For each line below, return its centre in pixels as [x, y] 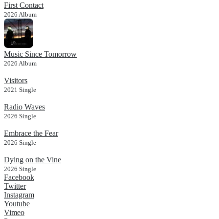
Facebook [19, 177]
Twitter [15, 186]
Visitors [16, 80]
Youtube [17, 203]
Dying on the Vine [33, 159]
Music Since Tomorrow [40, 54]
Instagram [19, 195]
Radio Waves [24, 107]
